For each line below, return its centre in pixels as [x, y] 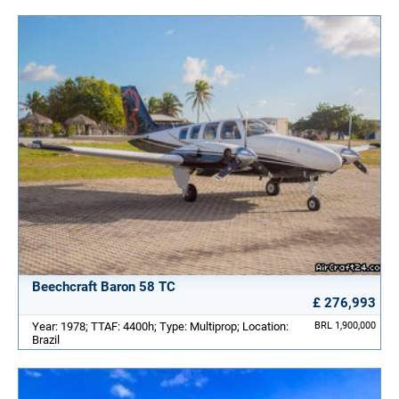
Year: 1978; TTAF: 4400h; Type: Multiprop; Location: [160, 327]
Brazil [46, 340]
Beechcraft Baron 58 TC [104, 287]
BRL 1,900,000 [345, 326]
